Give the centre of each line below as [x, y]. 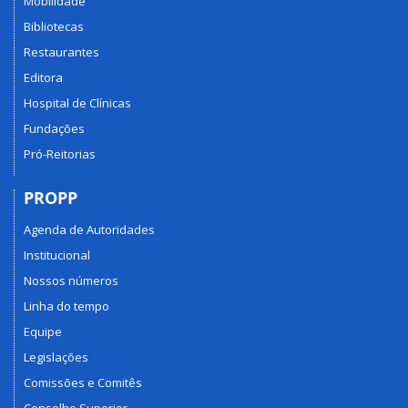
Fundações [54, 128]
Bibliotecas [54, 26]
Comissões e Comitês [83, 382]
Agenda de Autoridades [89, 229]
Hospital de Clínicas [77, 103]
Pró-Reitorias [60, 154]
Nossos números [71, 280]
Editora [43, 77]
